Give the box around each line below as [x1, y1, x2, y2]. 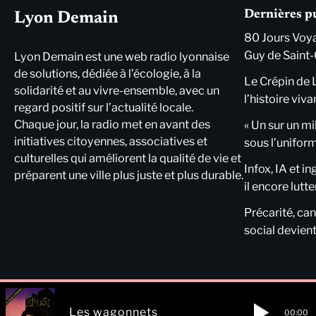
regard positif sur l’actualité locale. [14, 100, 193, 114]
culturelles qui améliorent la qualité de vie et [14, 151, 241, 165]
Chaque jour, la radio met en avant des [14, 117, 210, 131]
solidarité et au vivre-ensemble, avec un [14, 83, 219, 97]
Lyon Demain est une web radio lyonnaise [14, 49, 229, 63]
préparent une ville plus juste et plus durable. [14, 168, 243, 182]
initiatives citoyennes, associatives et [14, 134, 207, 148]
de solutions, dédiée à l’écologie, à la [14, 66, 201, 80]
